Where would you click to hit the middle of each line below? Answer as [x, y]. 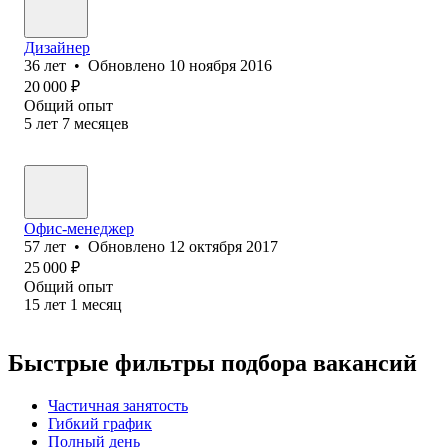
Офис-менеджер [79, 228]
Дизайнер [57, 47]
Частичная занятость [118, 405]
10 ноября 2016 [220, 65]
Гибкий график [100, 423]
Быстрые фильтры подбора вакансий [212, 362]
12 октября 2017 [223, 246]
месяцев [101, 123]
